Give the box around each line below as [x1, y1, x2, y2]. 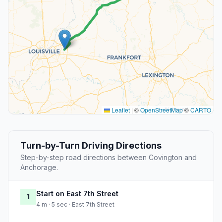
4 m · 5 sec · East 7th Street [36, 201, 114, 209]
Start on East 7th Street [36, 189, 118, 198]
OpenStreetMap [140, 106, 183, 114]
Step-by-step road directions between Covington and [20, 153, 197, 162]
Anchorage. [20, 163, 58, 172]
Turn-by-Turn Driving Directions [20, 140, 162, 151]
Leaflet [110, 106, 130, 114]
